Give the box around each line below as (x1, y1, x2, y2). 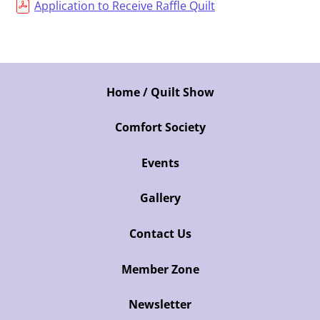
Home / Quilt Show (106, 84, 214, 100)
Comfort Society (114, 119, 206, 136)
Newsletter (129, 296, 191, 313)
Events (141, 154, 179, 171)
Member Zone (121, 261, 199, 277)
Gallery (139, 190, 181, 206)
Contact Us (129, 225, 191, 241)
